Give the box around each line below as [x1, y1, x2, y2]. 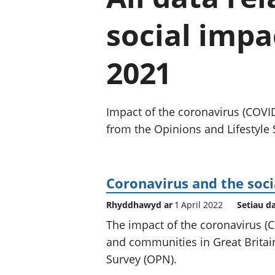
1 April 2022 [175, 198, 223, 211]
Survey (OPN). [106, 251, 177, 266]
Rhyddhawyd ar [106, 198, 175, 211]
